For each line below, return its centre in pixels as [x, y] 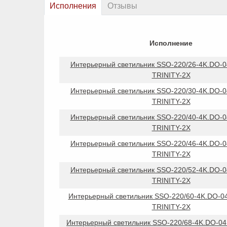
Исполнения [73, 6]
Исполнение [171, 43]
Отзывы [122, 6]
